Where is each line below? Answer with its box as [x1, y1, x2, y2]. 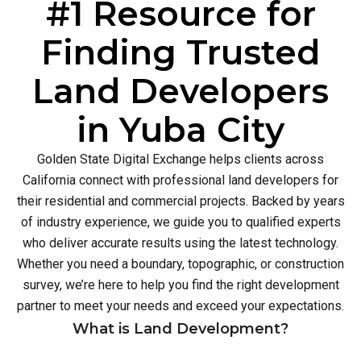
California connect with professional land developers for [23, 172, 338, 188]
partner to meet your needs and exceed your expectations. [17, 298, 344, 313]
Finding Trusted [41, 31, 320, 73]
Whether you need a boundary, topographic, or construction [17, 256, 344, 272]
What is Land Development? [73, 320, 288, 338]
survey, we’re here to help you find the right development [22, 277, 339, 293]
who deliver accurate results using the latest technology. [23, 235, 338, 251]
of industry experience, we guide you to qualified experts [20, 214, 341, 230]
